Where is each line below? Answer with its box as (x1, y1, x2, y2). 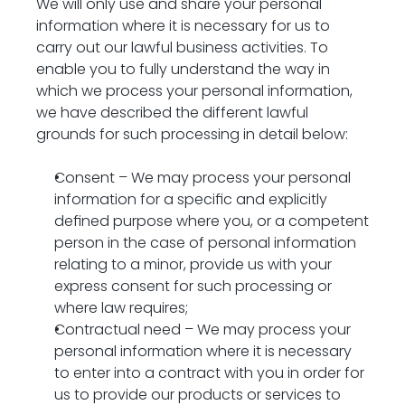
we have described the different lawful (36, 102, 308, 123)
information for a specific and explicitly (54, 189, 327, 210)
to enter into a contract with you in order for (54, 363, 364, 383)
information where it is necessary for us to (36, 15, 330, 36)
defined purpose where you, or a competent (54, 211, 369, 231)
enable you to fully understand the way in (36, 59, 330, 80)
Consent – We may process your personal (54, 167, 351, 188)
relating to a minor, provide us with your (54, 254, 332, 275)
